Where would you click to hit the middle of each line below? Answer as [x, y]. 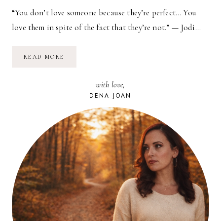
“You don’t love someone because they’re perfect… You [104, 12]
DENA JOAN [110, 95]
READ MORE [44, 56]
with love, [110, 85]
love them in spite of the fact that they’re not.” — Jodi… [106, 27]
